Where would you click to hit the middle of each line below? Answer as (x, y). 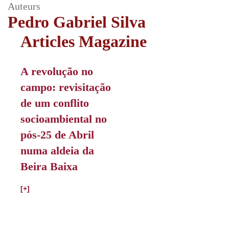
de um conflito (55, 103)
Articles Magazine (84, 41)
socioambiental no (64, 119)
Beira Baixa (49, 166)
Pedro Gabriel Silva (77, 22)
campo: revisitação (66, 87)
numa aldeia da (57, 151)
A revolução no (57, 71)
